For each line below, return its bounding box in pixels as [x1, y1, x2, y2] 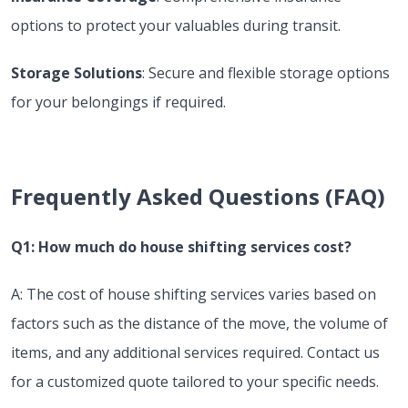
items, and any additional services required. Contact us [11, 342, 380, 362]
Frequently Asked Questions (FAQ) [11, 181, 385, 211]
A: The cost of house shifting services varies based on [11, 284, 376, 304]
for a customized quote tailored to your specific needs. [11, 372, 379, 392]
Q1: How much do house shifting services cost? [11, 237, 352, 257]
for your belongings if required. [11, 92, 226, 112]
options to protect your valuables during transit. [11, 15, 341, 36]
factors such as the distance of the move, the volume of [11, 313, 388, 333]
